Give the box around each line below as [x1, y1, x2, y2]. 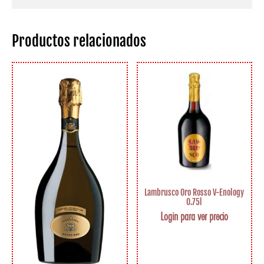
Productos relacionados [12, 32, 146, 51]
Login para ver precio [160, 209, 229, 223]
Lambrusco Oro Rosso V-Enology [144, 187, 245, 197]
